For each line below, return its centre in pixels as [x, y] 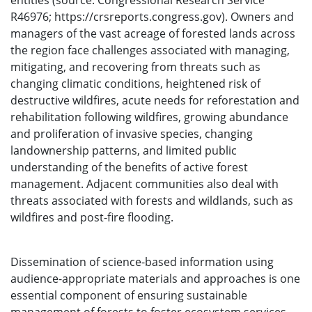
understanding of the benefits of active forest [129, 167]
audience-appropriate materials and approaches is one [155, 279]
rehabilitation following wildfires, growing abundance [149, 117]
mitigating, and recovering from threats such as [135, 67]
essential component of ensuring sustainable [129, 295]
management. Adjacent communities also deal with [145, 184]
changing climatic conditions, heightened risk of [135, 84]
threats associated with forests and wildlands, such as [152, 201]
